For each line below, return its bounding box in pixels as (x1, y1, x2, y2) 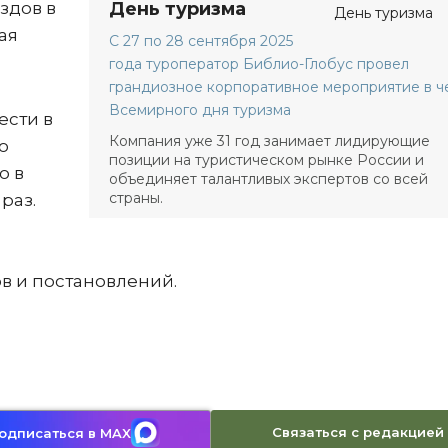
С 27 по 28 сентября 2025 (109, 32, 293, 50)
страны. (109, 189, 163, 207)
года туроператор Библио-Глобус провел (109, 55, 409, 73)
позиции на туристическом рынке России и (109, 151, 424, 169)
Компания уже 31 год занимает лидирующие (109, 132, 430, 150)
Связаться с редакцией (271, 424, 444, 440)
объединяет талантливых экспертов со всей (109, 170, 428, 188)
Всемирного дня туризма (109, 101, 291, 119)
